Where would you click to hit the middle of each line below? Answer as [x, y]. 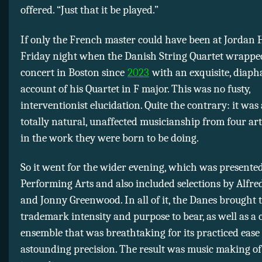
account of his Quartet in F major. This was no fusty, [135, 89]
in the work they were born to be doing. [110, 138]
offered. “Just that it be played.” [89, 10]
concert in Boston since [74, 72]
